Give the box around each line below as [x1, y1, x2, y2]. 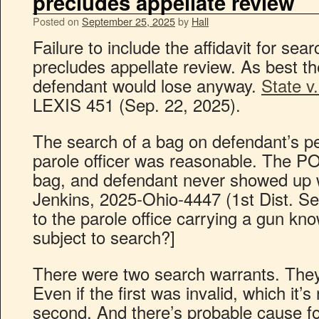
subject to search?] [33, 224, 175, 249]
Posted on [33, 14, 79, 28]
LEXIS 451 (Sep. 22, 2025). [33, 92, 241, 117]
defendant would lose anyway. [33, 73, 261, 98]
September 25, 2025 [82, 14, 175, 28]
